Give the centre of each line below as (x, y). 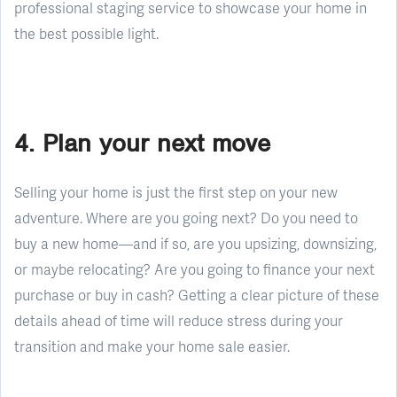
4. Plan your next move (142, 143)
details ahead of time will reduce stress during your (179, 320)
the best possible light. (86, 33)
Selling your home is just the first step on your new (176, 191)
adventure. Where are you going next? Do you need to (186, 217)
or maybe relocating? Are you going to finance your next (195, 269)
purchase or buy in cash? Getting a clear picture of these (197, 294)
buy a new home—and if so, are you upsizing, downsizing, (195, 243)
